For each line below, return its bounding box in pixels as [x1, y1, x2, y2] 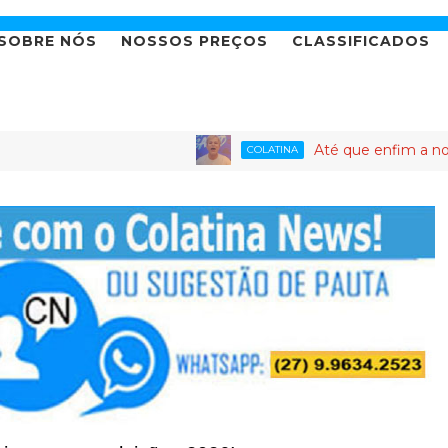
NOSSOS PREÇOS [121, 32, 268, 51]
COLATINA [173, 143, 225, 157]
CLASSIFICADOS [292, 32, 430, 51]
